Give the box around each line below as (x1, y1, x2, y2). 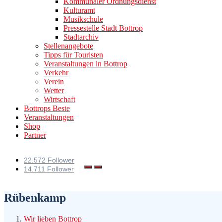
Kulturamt (63, 6, 95, 14)
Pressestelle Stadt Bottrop (63, 24, 143, 32)
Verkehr (44, 68, 68, 77)
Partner (24, 131, 46, 139)
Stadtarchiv (63, 33, 99, 41)
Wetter (44, 86, 64, 95)
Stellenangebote (44, 42, 93, 50)
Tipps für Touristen (44, 51, 103, 59)
